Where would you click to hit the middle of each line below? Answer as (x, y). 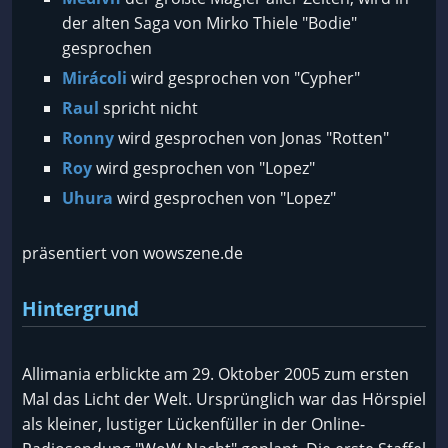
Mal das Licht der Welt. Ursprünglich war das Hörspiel (224, 399)
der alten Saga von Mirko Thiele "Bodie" (209, 23)
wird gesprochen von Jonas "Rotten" (251, 138)
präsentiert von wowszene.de (132, 253)
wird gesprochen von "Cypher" (243, 78)
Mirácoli (94, 78)
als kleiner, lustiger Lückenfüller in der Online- (193, 424)
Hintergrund (80, 308)
